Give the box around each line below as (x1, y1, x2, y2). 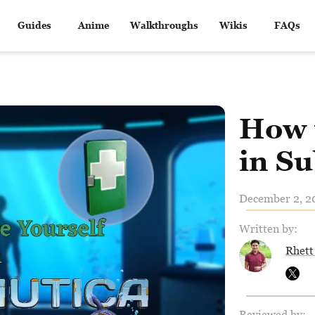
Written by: (239, 222, 297, 235)
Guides (17, 20, 51, 31)
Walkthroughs (129, 20, 198, 31)
